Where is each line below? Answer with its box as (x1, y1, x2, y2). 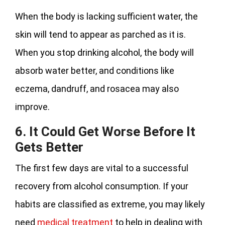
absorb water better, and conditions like (15, 65, 174, 76)
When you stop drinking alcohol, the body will (15, 47, 194, 58)
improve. (15, 101, 50, 112)
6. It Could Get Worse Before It (15, 124, 195, 139)
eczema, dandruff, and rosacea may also (15, 83, 179, 94)
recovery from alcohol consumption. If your (15, 180, 188, 191)
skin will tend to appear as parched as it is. (15, 29, 186, 40)
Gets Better (15, 139, 83, 155)
